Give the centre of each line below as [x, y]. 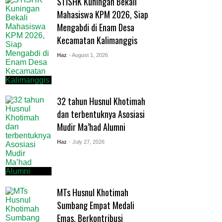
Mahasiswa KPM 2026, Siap [102, 14]
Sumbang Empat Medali [95, 205]
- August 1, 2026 [88, 55]
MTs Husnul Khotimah [92, 193]
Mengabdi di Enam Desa [95, 27]
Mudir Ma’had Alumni [91, 127]
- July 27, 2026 [86, 142]
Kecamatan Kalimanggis [97, 40]
